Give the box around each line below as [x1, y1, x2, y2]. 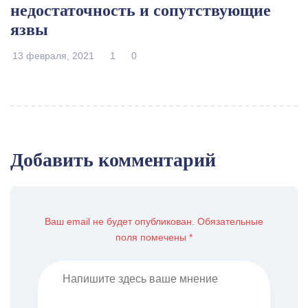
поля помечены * [115, 232, 192, 243]
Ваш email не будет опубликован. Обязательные [45, 216, 263, 228]
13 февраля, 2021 [12, 50, 94, 62]
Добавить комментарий [10, 149, 216, 171]
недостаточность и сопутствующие [10, 1, 271, 20]
